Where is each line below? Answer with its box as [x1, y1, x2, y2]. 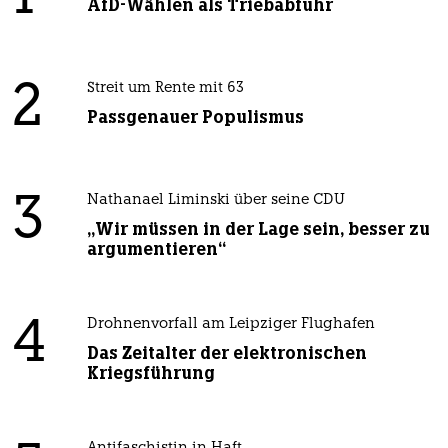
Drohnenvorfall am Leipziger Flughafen [86, 317, 375, 333]
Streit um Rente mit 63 [86, 81, 244, 97]
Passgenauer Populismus [86, 106, 304, 129]
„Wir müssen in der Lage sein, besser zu [86, 218, 430, 241]
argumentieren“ [86, 238, 226, 261]
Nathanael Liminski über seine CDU [86, 193, 345, 209]
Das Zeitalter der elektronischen [86, 342, 367, 365]
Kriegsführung [86, 362, 215, 385]
